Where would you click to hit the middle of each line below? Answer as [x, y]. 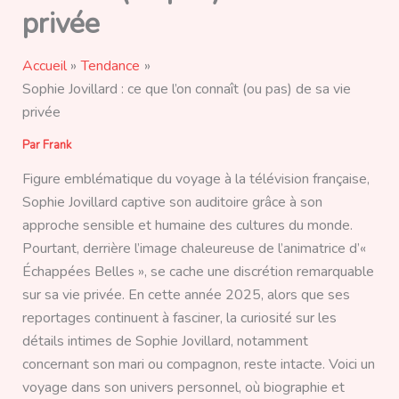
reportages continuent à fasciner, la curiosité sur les [179, 318]
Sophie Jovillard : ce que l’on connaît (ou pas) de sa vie [186, 90]
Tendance [111, 66]
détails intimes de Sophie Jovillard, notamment [165, 342]
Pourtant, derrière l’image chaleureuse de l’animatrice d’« [194, 249]
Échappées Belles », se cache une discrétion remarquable [198, 272]
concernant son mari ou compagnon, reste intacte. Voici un [198, 365]
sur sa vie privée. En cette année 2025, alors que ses [186, 295]
